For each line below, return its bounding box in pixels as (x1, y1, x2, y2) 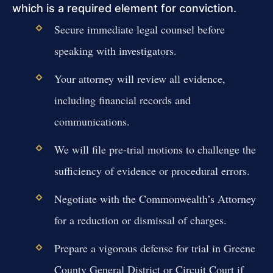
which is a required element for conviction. (12, 1, 236, 15)
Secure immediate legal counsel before (54, 21, 225, 37)
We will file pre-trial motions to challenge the (54, 142, 256, 157)
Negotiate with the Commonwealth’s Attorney (54, 191, 256, 207)
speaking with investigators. (54, 43, 177, 58)
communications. (54, 113, 130, 129)
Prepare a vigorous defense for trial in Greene (54, 241, 255, 256)
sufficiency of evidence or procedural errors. (54, 163, 250, 179)
